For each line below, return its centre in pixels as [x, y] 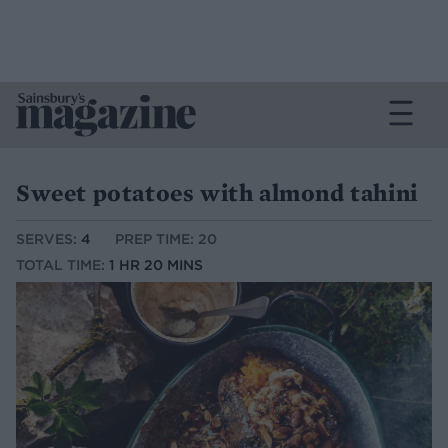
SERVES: [48, 239]
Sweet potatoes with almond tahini [217, 192]
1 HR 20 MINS [156, 265]
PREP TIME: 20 [166, 239]
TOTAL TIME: [62, 265]
